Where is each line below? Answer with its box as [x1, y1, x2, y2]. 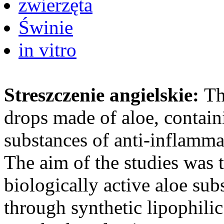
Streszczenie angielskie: [4, 83, 204, 105]
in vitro [18, 38, 76, 60]
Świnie [18, 16, 73, 38]
